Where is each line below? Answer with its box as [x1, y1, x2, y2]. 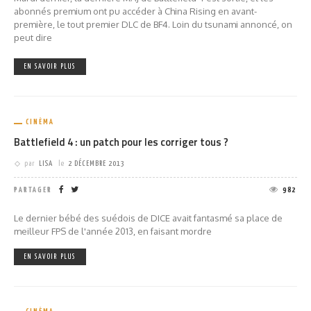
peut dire [14, 32, 52, 43]
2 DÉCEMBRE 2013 [68, 160, 125, 167]
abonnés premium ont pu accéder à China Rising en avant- [14, 6, 257, 17]
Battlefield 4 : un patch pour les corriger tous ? [14, 134, 228, 150]
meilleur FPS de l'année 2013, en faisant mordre [14, 226, 212, 237]
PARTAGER [14, 186, 52, 194]
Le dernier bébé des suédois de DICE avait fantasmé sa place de [14, 212, 283, 224]
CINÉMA [26, 118, 54, 126]
